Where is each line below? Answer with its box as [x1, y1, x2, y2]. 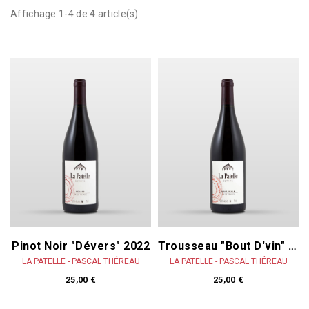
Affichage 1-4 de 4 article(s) [10, 8, 139, 19]
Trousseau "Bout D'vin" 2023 [288, 239, 297, 252]
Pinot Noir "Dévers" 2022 [12, 239, 150, 252]
